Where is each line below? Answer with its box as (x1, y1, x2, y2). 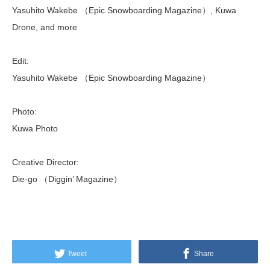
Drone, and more (12, 22, 77, 33)
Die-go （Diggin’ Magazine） (12, 174, 122, 184)
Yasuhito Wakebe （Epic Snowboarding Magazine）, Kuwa (12, 5, 236, 16)
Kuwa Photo (12, 124, 58, 134)
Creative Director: (12, 157, 79, 168)
